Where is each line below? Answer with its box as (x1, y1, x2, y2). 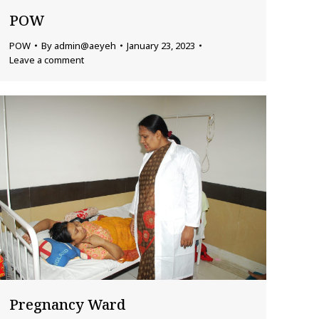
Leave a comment (9, 53, 84, 66)
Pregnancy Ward (9, 294, 125, 314)
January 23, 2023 (127, 38, 195, 52)
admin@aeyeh (54, 38, 116, 52)
